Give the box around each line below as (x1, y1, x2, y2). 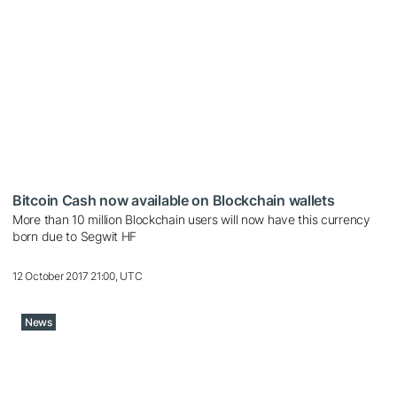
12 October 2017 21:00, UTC (12, 269, 143, 283)
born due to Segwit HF (12, 228, 137, 244)
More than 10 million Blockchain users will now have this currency (12, 211, 370, 227)
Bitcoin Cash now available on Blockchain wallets (12, 191, 335, 209)
